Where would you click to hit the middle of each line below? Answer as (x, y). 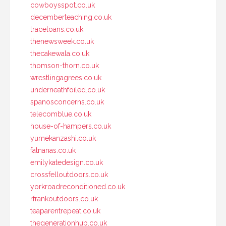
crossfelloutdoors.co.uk (69, 175)
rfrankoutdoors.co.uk (64, 199)
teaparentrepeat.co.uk (65, 211)
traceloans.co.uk (57, 30)
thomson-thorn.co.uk (65, 66)
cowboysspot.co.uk (63, 5)
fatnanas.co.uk (53, 151)
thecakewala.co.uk (60, 54)
